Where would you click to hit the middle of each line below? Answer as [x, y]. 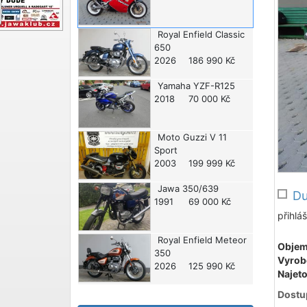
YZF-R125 [213, 85]
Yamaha [174, 85]
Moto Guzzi [183, 137]
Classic [229, 34]
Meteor [230, 240]
